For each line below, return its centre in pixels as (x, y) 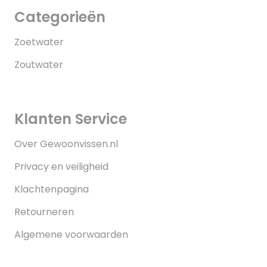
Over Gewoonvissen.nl (66, 144)
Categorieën (60, 17)
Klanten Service (71, 119)
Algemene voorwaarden (71, 235)
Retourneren (44, 212)
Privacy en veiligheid (61, 167)
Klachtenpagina (52, 190)
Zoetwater (39, 42)
